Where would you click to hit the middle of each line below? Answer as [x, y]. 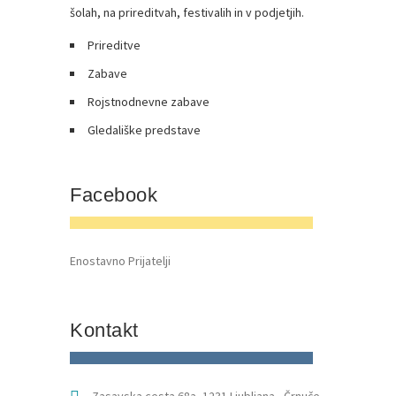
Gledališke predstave [144, 130]
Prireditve [114, 46]
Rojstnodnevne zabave [148, 102]
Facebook [114, 195]
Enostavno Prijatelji [120, 261]
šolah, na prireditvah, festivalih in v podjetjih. [187, 13]
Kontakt [104, 331]
